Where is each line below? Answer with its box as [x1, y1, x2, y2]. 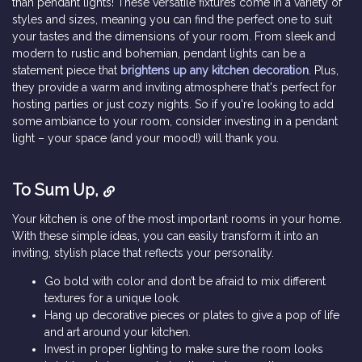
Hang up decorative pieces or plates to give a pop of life [44, 308, 339, 322]
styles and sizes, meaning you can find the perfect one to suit [12, 12, 332, 26]
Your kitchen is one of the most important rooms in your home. [12, 212, 342, 225]
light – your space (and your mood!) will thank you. [12, 131, 279, 145]
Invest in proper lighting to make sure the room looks [44, 342, 323, 356]
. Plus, [309, 63, 339, 77]
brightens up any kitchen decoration [120, 63, 309, 77]
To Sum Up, [12, 180, 99, 200]
